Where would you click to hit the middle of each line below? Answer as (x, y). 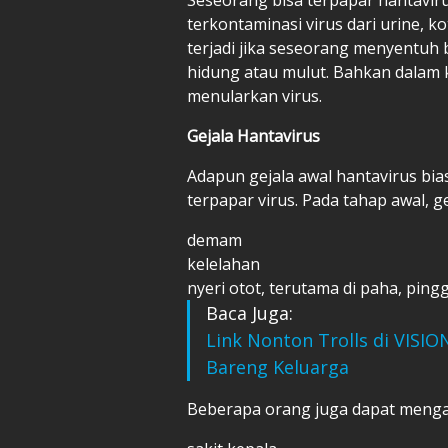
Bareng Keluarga (277, 366)
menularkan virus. (254, 95)
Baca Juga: (249, 312)
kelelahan (223, 263)
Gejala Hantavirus (253, 135)
